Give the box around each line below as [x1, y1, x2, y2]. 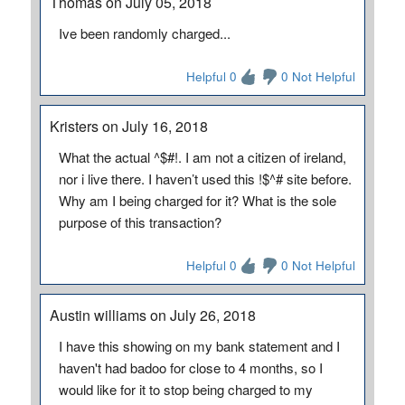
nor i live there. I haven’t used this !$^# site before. [58, 169, 352, 188]
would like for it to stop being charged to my [58, 380, 313, 399]
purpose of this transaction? [58, 212, 221, 231]
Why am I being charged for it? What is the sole [58, 191, 336, 210]
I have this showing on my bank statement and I [58, 336, 340, 355]
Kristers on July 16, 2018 [49, 116, 208, 137]
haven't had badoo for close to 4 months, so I [58, 358, 323, 377]
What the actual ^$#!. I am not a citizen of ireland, [58, 147, 346, 166]
